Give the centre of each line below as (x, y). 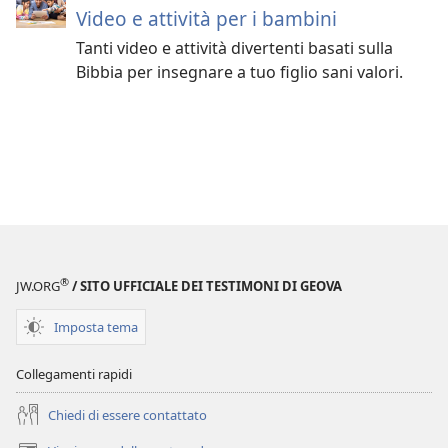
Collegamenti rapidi (74, 374)
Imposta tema (96, 326)
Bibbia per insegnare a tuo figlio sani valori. (239, 72)
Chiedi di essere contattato (127, 414)
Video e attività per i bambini (206, 18)
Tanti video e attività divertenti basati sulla (234, 48)
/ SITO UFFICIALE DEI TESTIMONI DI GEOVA (205, 286)
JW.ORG (38, 286)
